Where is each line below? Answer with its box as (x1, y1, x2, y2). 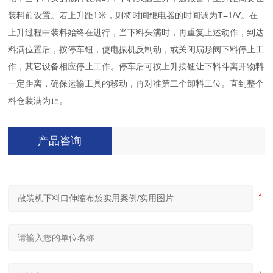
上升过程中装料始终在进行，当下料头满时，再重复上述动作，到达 (8, 27, 264, 37)
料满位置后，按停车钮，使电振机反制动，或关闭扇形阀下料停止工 (8, 44, 264, 54)
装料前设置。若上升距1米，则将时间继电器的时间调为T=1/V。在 (8, 10, 258, 20)
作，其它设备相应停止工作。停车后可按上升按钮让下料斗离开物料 (8, 62, 264, 71)
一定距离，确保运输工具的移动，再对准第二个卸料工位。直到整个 (8, 79, 264, 88)
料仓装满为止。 (8, 96, 68, 105)
